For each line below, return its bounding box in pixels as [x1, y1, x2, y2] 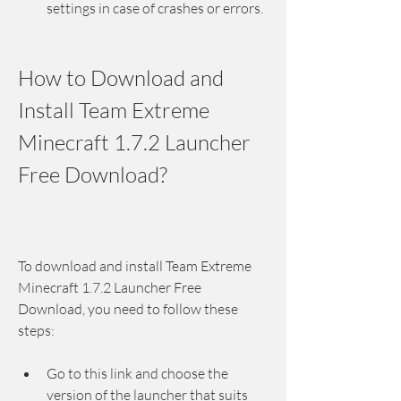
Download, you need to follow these [18, 300, 238, 318]
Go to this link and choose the [47, 364, 228, 382]
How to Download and [18, 64, 224, 91]
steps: [18, 321, 55, 339]
